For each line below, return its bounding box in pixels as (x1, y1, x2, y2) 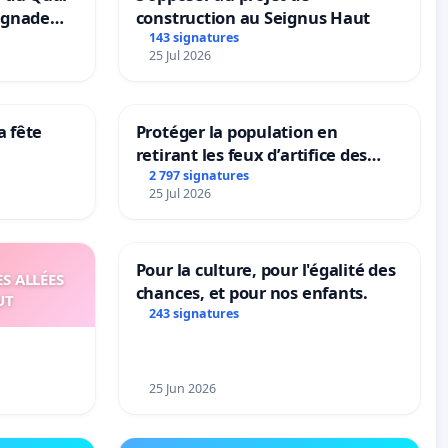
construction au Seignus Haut (135, 5, 371, 29)
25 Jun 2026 (149, 380, 217, 398)
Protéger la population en (135, 120, 338, 144)
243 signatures (149, 305, 240, 323)
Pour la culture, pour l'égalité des (135, 258, 396, 282)
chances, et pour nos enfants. (135, 281, 368, 305)
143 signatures (149, 29, 240, 47)
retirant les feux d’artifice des (135, 143, 368, 167)
